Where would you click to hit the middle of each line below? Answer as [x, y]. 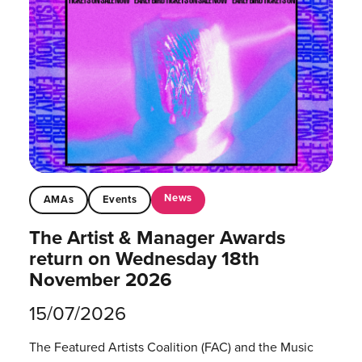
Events [120, 200]
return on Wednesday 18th [144, 258]
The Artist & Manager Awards [157, 237]
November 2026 [100, 279]
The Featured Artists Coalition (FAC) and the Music [171, 347]
